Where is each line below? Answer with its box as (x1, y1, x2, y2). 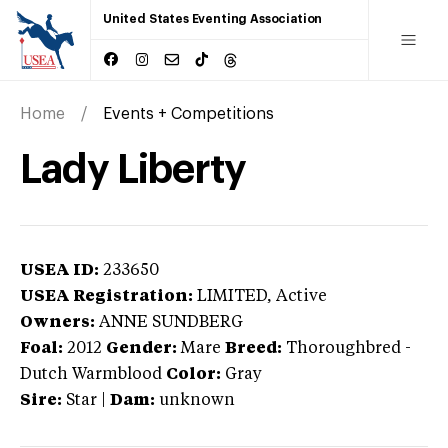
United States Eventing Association (103, 13, 323, 25)
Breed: (225, 340, 282, 357)
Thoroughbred (286, 340, 401, 357)
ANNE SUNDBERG (99, 314, 243, 331)
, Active (267, 288, 327, 305)
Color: (166, 366, 221, 383)
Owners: (20, 314, 95, 331)
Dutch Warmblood (20, 366, 162, 383)
